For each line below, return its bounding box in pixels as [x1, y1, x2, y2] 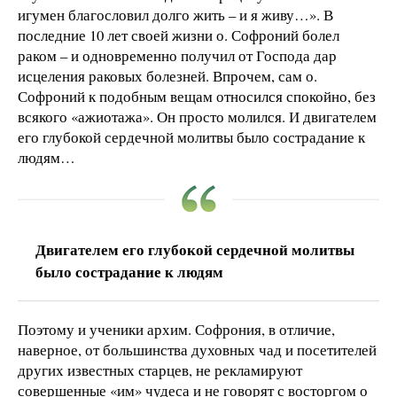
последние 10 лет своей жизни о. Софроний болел [18, 25, 339, 46]
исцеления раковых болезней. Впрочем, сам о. [18, 66, 317, 87]
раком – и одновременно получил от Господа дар [18, 45, 337, 66]
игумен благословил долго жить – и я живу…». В [18, 4, 333, 26]
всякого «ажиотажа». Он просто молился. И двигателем [18, 106, 377, 128]
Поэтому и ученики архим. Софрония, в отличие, [18, 319, 335, 340]
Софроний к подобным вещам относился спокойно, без [18, 86, 376, 107]
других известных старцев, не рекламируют [18, 360, 302, 381]
